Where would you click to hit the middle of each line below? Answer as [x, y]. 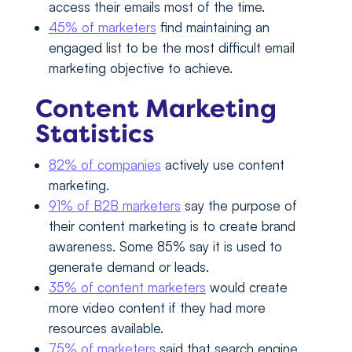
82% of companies [104, 165]
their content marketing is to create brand [172, 226]
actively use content [222, 165]
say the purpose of [238, 206]
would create [246, 288]
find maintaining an [213, 27]
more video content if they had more [157, 308]
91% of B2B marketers [114, 206]
